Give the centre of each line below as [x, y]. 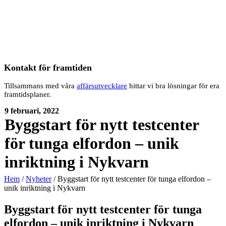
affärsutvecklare [102, 86]
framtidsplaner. [27, 95]
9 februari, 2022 [32, 111]
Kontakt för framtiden [48, 67]
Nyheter [39, 179]
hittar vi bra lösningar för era [173, 86]
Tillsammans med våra [40, 86]
